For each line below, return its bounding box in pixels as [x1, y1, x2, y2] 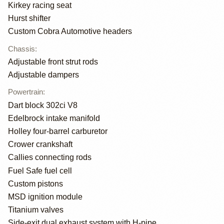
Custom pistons [8, 179, 63, 188]
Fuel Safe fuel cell [8, 166, 72, 175]
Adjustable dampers [8, 70, 79, 79]
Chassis [8, 44, 35, 53]
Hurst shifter [8, 14, 50, 23]
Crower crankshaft [8, 140, 72, 149]
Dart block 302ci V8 [8, 100, 77, 109]
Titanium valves [8, 205, 63, 214]
